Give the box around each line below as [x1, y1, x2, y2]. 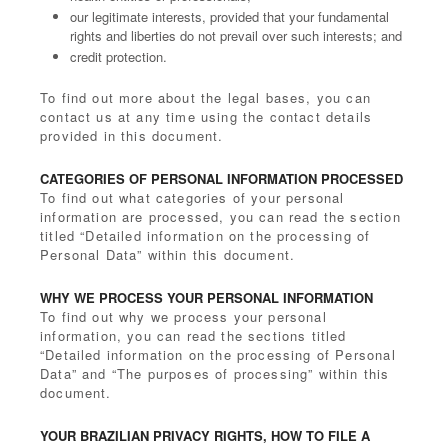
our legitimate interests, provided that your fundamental [70, 7, 389, 26]
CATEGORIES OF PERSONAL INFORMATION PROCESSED [40, 169, 403, 188]
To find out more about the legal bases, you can [40, 88, 371, 107]
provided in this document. [40, 126, 224, 145]
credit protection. [70, 47, 167, 66]
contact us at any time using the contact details [40, 107, 373, 126]
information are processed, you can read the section [40, 207, 401, 226]
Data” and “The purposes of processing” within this [40, 364, 390, 383]
